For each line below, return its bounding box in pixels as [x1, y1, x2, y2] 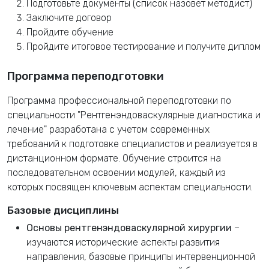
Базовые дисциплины [7, 204, 119, 217]
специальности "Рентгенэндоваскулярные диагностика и [7, 109, 261, 121]
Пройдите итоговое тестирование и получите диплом [26, 41, 261, 53]
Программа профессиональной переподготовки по [7, 95, 231, 107]
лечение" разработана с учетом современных [7, 124, 210, 136]
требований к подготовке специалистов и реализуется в [7, 138, 258, 150]
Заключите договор [26, 12, 112, 24]
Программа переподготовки [7, 70, 164, 83]
